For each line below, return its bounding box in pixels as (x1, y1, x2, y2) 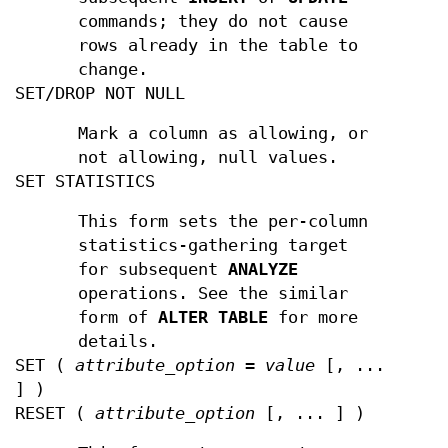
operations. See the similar (78, 284, 349, 303)
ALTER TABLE (158, 308, 269, 327)
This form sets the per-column (78, 212, 369, 231)
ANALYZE (228, 260, 299, 279)
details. (78, 332, 159, 351)
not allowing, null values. (78, 148, 339, 167)
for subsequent (78, 260, 229, 279)
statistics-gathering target (78, 236, 349, 255)
